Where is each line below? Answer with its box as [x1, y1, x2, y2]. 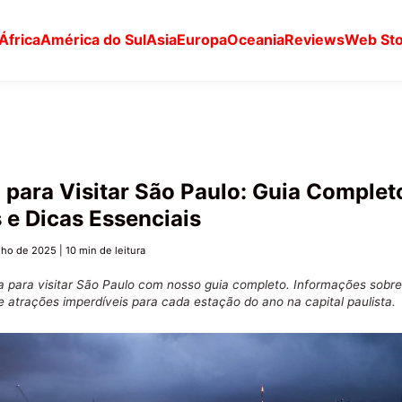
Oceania [227, 31, 285, 49]
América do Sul [40, 31, 147, 49]
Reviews [284, 31, 345, 49]
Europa [177, 31, 228, 49]
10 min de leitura [66, 243, 145, 257]
